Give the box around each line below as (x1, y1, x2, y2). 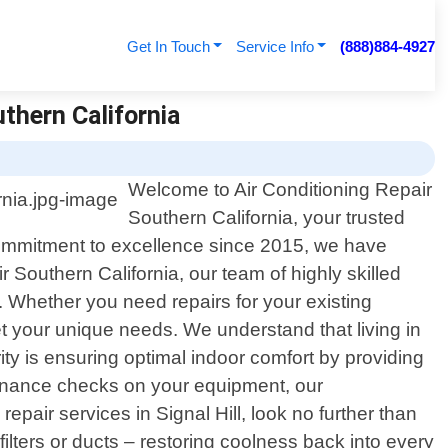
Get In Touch (126, 38, 210, 55)
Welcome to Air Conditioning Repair (128, 179, 433, 201)
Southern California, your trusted (128, 207, 406, 229)
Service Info (235, 38, 314, 55)
